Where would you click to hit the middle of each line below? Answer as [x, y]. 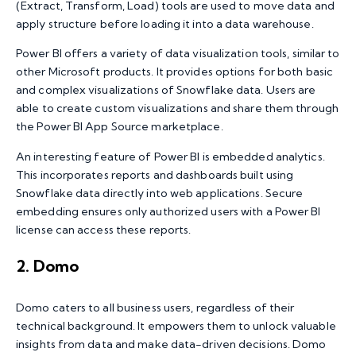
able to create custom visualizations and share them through [177, 108]
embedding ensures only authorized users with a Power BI [168, 211]
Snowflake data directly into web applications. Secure [160, 193]
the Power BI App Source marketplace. [120, 127]
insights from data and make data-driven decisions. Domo [171, 344]
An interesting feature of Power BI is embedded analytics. [170, 156]
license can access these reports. [104, 229]
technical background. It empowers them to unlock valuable [176, 325]
